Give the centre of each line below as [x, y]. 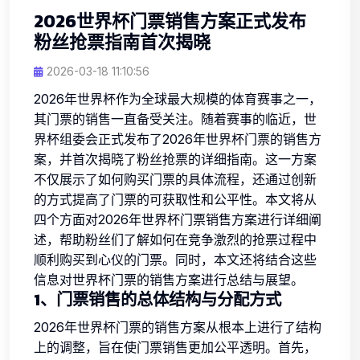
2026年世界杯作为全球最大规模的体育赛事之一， [178, 98]
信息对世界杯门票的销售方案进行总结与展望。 [169, 279]
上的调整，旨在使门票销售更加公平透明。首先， [175, 347]
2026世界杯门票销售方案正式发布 [170, 21]
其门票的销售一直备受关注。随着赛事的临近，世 [175, 119]
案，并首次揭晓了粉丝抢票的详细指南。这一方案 [175, 159]
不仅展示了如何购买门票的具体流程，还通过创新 [175, 179]
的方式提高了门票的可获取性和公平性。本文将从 [175, 199]
